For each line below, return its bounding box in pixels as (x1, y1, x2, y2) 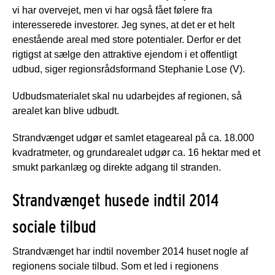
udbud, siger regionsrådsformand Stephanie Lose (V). (12, 63, 245, 74)
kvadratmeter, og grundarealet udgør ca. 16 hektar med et (12, 147, 260, 158)
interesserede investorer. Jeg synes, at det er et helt (12, 19, 234, 30)
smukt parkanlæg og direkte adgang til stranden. (12, 161, 221, 172)
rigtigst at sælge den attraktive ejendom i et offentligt (12, 48, 237, 60)
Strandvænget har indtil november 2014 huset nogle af (12, 246, 248, 257)
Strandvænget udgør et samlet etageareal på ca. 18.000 (12, 132, 254, 143)
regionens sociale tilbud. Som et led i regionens (12, 260, 219, 271)
